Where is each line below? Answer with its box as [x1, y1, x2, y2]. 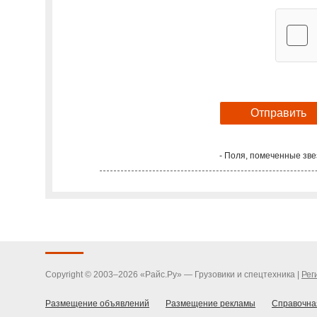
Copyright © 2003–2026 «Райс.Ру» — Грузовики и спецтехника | [45, 269, 301, 279]
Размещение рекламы [166, 298, 255, 309]
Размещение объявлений [45, 298, 149, 309]
